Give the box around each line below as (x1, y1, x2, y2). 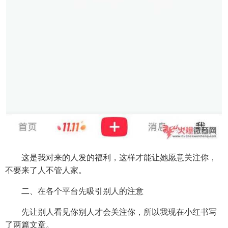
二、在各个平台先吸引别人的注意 (5, 187, 144, 196)
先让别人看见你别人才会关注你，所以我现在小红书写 (5, 208, 217, 217)
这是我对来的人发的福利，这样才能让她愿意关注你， (5, 153, 217, 162)
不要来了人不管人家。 (5, 166, 87, 175)
